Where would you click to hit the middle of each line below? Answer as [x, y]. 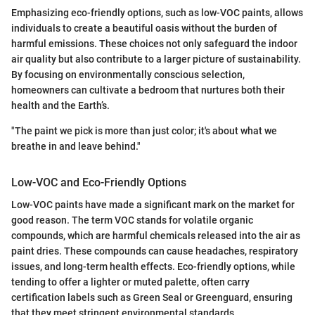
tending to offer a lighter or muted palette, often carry [130, 282]
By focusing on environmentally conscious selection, [128, 74]
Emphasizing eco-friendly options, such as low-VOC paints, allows [157, 12]
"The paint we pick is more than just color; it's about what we [144, 130]
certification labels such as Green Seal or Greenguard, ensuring [152, 297]
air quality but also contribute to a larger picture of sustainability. [156, 59]
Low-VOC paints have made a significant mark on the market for [153, 205]
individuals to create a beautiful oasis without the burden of [144, 28]
